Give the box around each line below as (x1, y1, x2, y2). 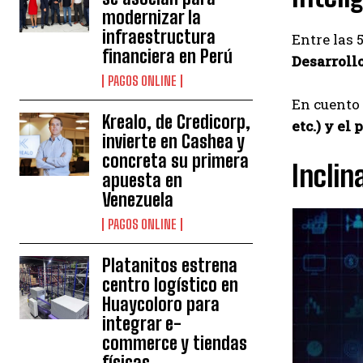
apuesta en (102, 169, 183, 192)
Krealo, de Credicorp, (102, 111, 251, 134)
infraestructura (102, 26, 216, 49)
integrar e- (102, 313, 182, 335)
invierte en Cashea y (102, 130, 246, 153)
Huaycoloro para (102, 293, 220, 316)
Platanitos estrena (102, 254, 238, 277)
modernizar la (102, 6, 202, 29)
